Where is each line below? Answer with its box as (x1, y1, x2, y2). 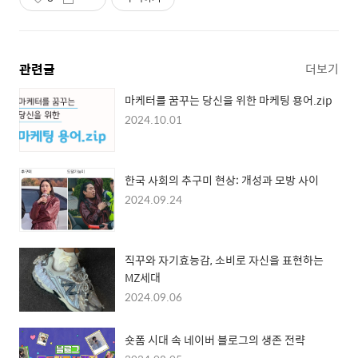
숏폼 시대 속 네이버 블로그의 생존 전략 (125, 331, 305, 349)
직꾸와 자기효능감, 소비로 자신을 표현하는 (125, 251, 324, 269)
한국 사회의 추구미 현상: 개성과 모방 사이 (125, 171, 319, 189)
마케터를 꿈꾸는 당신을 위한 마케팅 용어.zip (125, 91, 332, 109)
